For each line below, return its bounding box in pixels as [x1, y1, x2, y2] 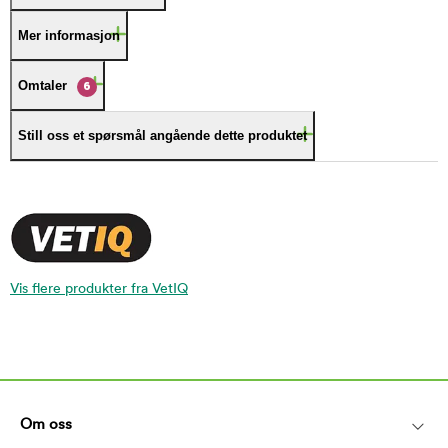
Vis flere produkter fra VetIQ [10, 281, 188, 297]
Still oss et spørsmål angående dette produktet [18, 128, 307, 143]
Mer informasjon [18, 28, 120, 43]
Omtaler [18, 78, 67, 93]
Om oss [20, 417, 72, 433]
